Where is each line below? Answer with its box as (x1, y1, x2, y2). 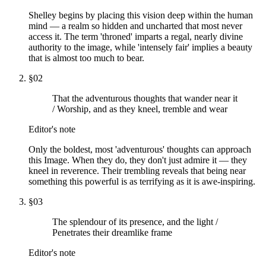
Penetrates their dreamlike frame (52, 227, 172, 237)
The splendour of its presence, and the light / (52, 216, 218, 227)
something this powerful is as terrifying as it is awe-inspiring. (28, 176, 255, 186)
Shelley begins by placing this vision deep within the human (28, 9, 253, 20)
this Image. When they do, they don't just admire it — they (28, 154, 247, 165)
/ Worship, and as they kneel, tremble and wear (52, 103, 227, 114)
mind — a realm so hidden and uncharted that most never (28, 20, 242, 31)
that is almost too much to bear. (28, 52, 144, 63)
